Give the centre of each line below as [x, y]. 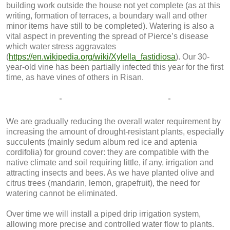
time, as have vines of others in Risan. [75, 77]
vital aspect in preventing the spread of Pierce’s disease [107, 36]
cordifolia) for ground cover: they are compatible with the [108, 152]
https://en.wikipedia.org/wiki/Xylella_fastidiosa [92, 57]
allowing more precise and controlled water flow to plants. [110, 224]
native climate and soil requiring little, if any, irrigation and [110, 162]
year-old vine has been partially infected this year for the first [115, 67]
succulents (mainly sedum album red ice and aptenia [102, 142]
